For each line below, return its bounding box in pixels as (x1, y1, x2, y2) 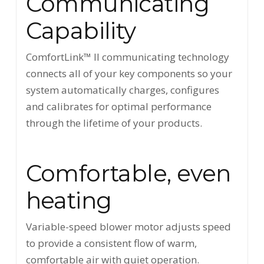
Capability (25, 16, 136, 45)
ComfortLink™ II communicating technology (25, 49, 229, 64)
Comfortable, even (25, 159, 231, 188)
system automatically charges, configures (25, 82, 219, 97)
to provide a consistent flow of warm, (25, 236, 197, 250)
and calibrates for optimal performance (25, 99, 212, 113)
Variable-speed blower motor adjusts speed (25, 219, 231, 233)
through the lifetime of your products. (25, 115, 202, 130)
